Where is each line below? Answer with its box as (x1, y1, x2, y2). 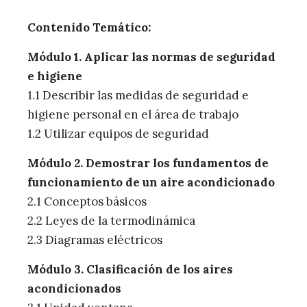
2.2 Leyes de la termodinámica (27, 213, 195, 229)
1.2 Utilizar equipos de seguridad (27, 126, 209, 142)
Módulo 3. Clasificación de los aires (27, 262, 233, 278)
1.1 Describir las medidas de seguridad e (27, 88, 249, 103)
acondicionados (27, 281, 121, 297)
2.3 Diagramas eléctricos (27, 232, 162, 248)
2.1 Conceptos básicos (27, 194, 147, 210)
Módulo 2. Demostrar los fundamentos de (27, 156, 269, 171)
